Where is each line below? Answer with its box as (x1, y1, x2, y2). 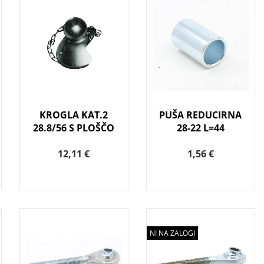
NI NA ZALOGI (149, 228, 195, 239)
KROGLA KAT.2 (39, 108, 108, 122)
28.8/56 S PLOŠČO (33, 121, 115, 135)
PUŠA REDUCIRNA (159, 108, 242, 122)
